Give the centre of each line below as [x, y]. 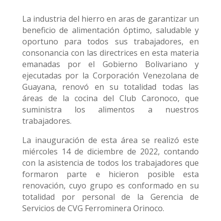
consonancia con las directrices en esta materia [110, 53]
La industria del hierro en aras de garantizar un [110, 19]
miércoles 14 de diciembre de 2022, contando [110, 151]
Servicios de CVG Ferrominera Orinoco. [93, 208]
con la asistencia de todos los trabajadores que [110, 163]
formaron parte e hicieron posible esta [110, 174]
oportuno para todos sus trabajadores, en [110, 41]
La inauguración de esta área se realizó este [110, 140]
